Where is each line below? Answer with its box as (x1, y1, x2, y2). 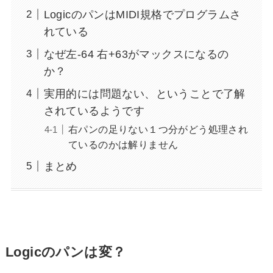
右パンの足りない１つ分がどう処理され (68, 123, 249, 135)
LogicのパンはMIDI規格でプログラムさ (43, 8, 241, 21)
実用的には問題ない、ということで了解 (43, 87, 246, 100)
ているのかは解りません (68, 138, 179, 150)
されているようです (43, 104, 145, 117)
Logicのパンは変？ (5, 245, 126, 260)
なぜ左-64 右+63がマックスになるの (43, 48, 229, 60)
